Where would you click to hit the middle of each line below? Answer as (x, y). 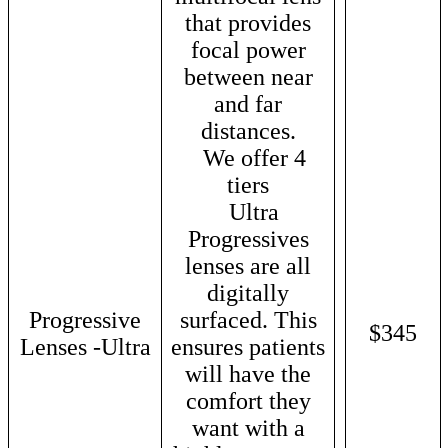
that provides (248, 22)
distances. (248, 130)
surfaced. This (248, 319)
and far (248, 103)
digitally (248, 292)
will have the (248, 373)
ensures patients (248, 346)
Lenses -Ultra (85, 346)
